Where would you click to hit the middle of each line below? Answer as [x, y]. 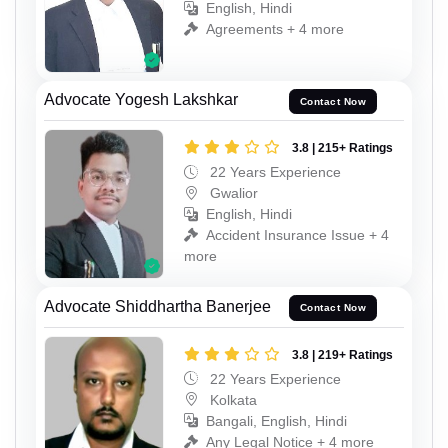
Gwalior [232, 193]
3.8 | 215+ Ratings [342, 148]
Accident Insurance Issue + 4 [297, 235]
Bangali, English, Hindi [276, 420]
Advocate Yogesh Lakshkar [141, 100]
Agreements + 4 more [275, 29]
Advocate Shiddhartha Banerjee [157, 306]
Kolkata [231, 399]
